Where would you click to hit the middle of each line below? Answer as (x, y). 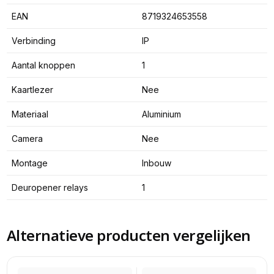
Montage (29, 163)
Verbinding (33, 41)
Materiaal (30, 114)
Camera (27, 139)
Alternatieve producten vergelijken (128, 235)
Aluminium (161, 114)
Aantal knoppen (43, 65)
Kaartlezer (32, 90)
